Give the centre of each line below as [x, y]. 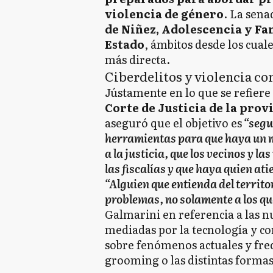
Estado [125, 44]
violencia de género [164, 14]
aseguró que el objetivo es [173, 123]
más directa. [137, 60]
